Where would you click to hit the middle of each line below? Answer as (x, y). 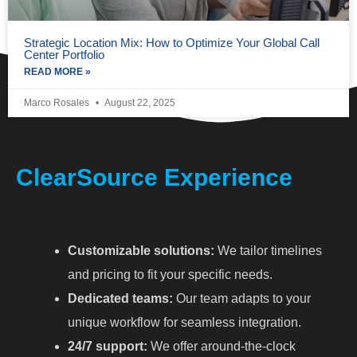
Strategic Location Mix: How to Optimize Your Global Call (172, 42)
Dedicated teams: (120, 298)
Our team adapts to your (242, 298)
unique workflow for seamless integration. (184, 322)
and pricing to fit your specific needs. (170, 274)
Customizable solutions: (141, 250)
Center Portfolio (64, 54)
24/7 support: (108, 346)
